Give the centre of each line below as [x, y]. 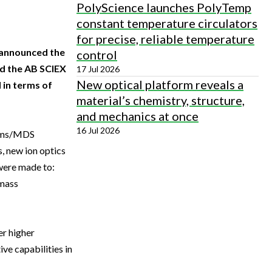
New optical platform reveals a [160, 84]
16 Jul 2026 [98, 130]
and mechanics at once [138, 116]
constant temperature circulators [167, 23]
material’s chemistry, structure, [161, 100]
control [97, 55]
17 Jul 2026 [98, 69]
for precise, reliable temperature [165, 39]
